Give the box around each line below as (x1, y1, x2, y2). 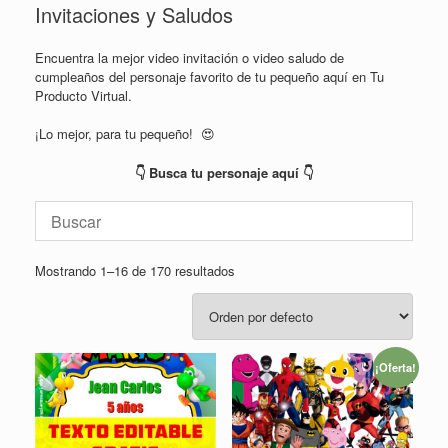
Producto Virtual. (35, 85, 132, 105)
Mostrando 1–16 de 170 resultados (35, 260, 235, 280)
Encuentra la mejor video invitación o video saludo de (35, 47, 344, 67)
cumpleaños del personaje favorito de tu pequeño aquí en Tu (35, 66, 384, 86)
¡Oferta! (375, 359, 417, 376)
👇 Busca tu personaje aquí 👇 (135, 162, 313, 182)
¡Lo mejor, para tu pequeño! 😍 (35, 124, 215, 144)
